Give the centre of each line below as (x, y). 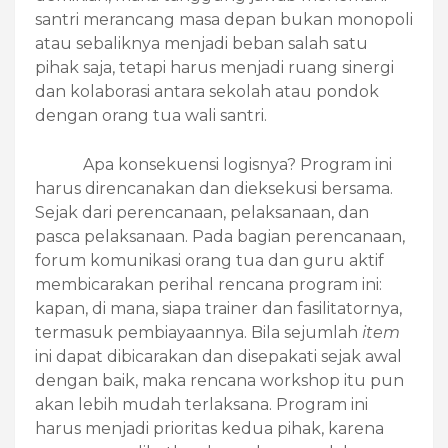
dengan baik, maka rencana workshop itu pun (219, 381)
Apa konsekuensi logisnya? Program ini (237, 165)
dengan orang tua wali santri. (151, 116)
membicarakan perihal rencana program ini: (208, 285)
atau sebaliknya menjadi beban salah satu (201, 44)
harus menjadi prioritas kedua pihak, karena (209, 429)
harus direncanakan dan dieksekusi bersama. (214, 189)
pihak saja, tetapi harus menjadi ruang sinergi (214, 68)
